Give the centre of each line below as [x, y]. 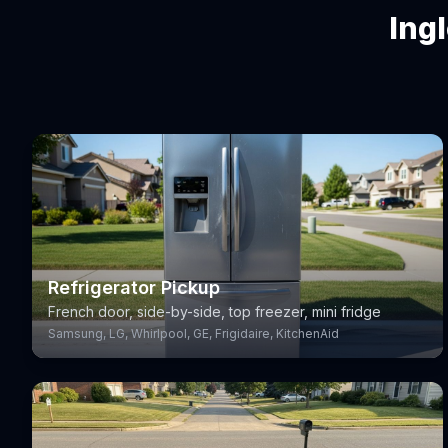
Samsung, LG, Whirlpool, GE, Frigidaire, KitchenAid [193, 333]
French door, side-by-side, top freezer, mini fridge [214, 311]
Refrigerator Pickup [134, 287]
